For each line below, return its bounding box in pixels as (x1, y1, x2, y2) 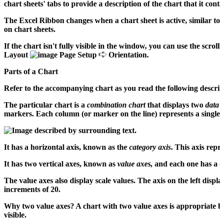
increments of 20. (4, 185, 60, 193)
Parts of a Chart (4, 67, 58, 76)
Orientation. (107, 50, 149, 59)
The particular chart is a (4, 100, 87, 109)
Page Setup (57, 50, 99, 59)
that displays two (145, 100, 205, 109)
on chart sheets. (4, 25, 55, 33)
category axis (129, 142, 171, 151)
